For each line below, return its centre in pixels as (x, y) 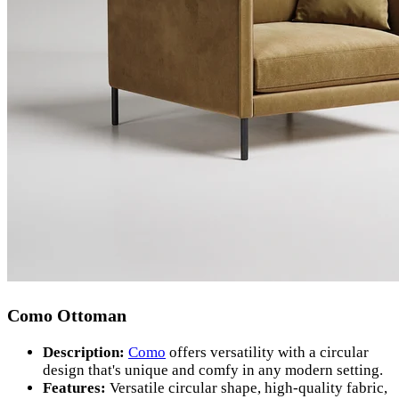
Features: (74, 388)
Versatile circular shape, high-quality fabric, (248, 388)
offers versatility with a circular (267, 353)
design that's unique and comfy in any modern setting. (213, 370)
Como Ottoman (67, 316)
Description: (84, 353)
